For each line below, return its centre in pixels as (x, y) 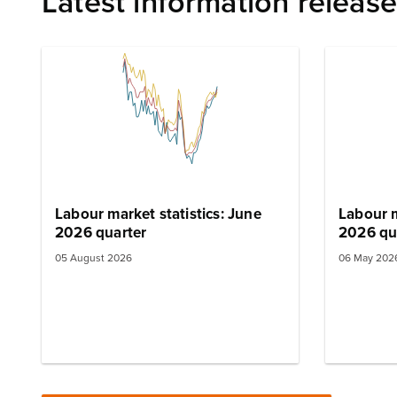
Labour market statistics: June (158, 214)
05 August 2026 (93, 258)
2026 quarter (101, 232)
